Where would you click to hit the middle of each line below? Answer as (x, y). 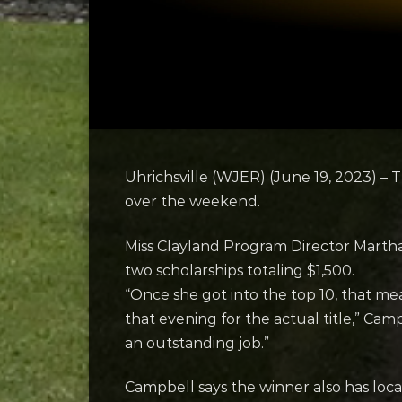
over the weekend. (192, 202)
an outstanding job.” (197, 343)
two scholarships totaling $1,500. (240, 270)
